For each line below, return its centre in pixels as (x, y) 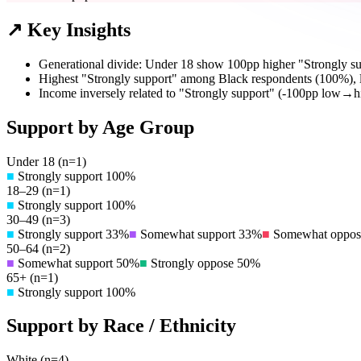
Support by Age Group (100, 127)
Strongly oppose (192, 263)
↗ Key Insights (68, 29)
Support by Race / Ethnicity (121, 326)
